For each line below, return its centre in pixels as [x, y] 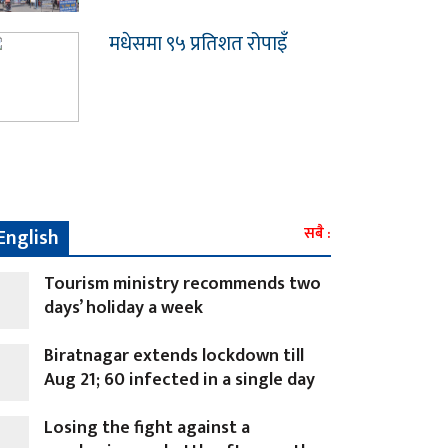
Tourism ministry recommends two [183, 284]
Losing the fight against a [147, 428]
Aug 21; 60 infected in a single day [180, 380]
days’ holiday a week [124, 308]
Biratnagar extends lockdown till [174, 356]
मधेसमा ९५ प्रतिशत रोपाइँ [197, 44]
